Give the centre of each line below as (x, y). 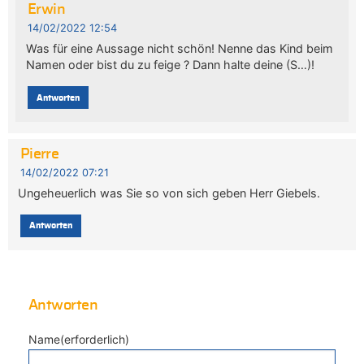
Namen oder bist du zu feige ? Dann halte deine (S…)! (170, 65)
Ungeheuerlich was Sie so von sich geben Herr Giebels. (169, 193)
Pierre (39, 154)
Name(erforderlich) (79, 339)
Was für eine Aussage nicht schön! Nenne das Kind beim (179, 49)
